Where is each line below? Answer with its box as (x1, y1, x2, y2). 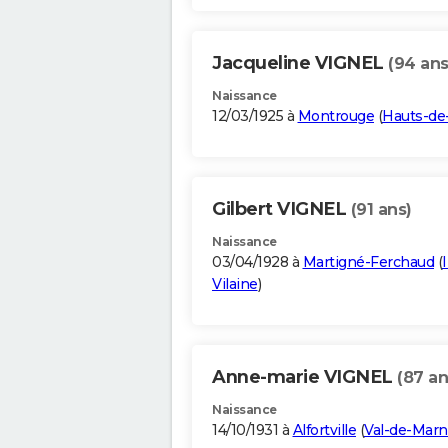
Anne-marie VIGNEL (212, 366, 397, 389)
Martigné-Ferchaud (302, 253, 434, 272)
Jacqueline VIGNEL (212, 52, 388, 75)
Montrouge (297, 107, 374, 126)
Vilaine (212, 275, 258, 294)
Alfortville (292, 421, 356, 440)
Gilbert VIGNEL (212, 198, 351, 221)
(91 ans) (350, 200, 412, 220)
